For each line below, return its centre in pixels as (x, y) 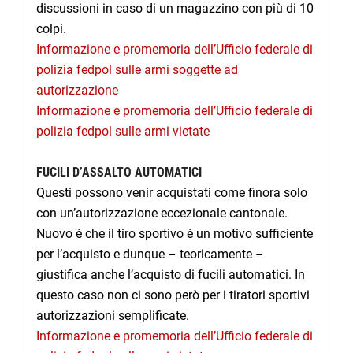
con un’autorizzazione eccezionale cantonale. (162, 214)
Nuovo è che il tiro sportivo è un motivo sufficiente (175, 234)
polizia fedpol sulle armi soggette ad (137, 70)
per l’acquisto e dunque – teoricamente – (150, 255)
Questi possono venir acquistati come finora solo (172, 193)
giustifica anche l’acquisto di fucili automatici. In (171, 275)
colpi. (51, 29)
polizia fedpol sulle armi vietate (123, 132)
